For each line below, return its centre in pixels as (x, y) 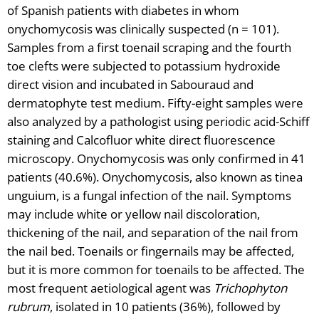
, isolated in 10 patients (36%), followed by (165, 307)
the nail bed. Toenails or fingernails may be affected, (151, 251)
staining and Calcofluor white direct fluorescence (141, 140)
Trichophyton (250, 288)
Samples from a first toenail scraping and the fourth (149, 48)
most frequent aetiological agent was (110, 288)
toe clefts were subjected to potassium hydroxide (144, 66)
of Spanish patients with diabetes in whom (123, 11)
